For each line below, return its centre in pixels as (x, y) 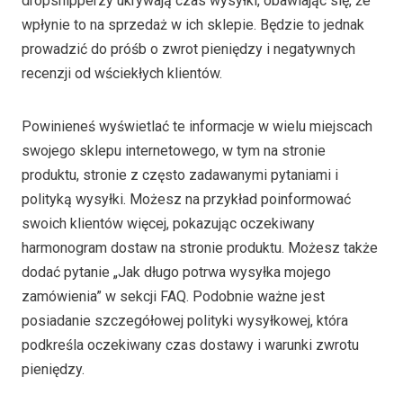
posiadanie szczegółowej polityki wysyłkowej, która (185, 320)
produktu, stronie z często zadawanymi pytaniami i (180, 175)
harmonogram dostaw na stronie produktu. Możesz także (200, 247)
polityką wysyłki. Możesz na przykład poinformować (186, 199)
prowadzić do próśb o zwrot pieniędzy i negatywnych (188, 49)
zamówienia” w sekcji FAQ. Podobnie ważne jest (173, 296)
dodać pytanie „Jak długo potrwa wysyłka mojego (176, 272)
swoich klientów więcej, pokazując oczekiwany (168, 223)
